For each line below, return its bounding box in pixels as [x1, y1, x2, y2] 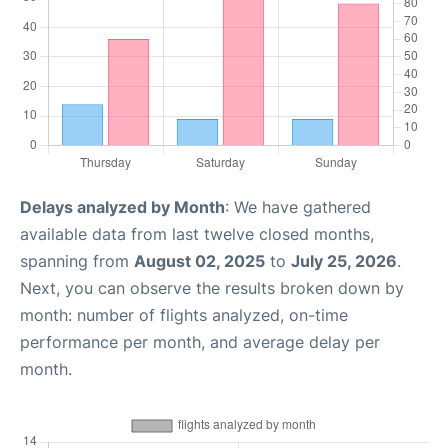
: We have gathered [225, 197, 371, 217]
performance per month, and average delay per [20, 332, 380, 352]
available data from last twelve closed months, [20, 224, 374, 244]
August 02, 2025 [134, 251, 265, 271]
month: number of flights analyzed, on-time [20, 305, 348, 325]
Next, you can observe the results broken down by [20, 278, 404, 298]
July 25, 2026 [291, 251, 397, 271]
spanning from [20, 251, 134, 271]
